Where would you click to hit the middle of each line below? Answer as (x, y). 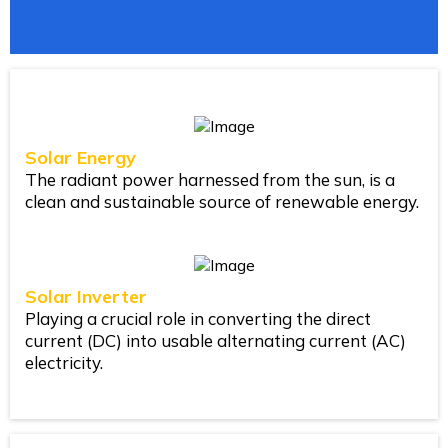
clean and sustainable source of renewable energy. (222, 201)
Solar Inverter (86, 296)
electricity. (64, 362)
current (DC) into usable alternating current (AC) (215, 340)
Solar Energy (80, 157)
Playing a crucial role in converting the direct (198, 318)
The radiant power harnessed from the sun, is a (210, 179)
